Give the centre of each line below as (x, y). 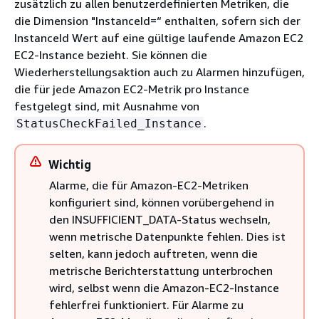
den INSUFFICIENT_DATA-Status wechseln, (160, 219)
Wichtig (70, 164)
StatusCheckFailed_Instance (109, 124)
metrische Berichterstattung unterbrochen (161, 271)
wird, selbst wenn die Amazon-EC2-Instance (164, 288)
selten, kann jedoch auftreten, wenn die (153, 253)
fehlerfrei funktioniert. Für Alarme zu (146, 305)
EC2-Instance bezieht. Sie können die (111, 55)
